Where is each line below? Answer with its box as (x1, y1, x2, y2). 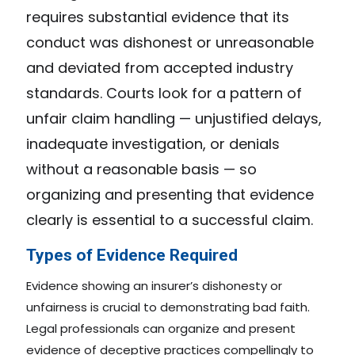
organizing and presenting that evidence (26, 185, 314, 205)
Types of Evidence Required (26, 246, 238, 265)
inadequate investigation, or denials (26, 134, 280, 155)
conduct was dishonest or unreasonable (26, 32, 314, 53)
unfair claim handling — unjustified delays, (26, 109, 322, 129)
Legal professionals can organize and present (26, 320, 296, 338)
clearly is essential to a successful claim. (26, 210, 313, 231)
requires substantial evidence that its (26, 7, 289, 28)
